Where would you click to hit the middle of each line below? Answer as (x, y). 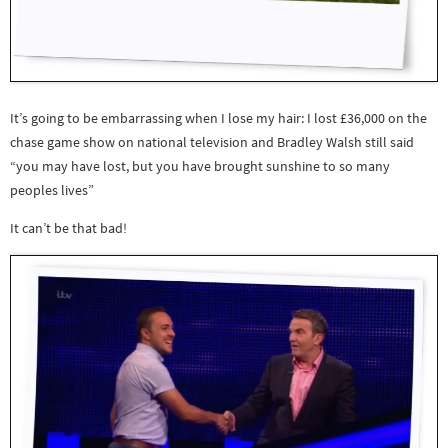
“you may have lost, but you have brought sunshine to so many (200, 165)
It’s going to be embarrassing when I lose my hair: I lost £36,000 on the (218, 117)
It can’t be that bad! (68, 228)
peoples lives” (52, 189)
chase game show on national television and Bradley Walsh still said (212, 141)
